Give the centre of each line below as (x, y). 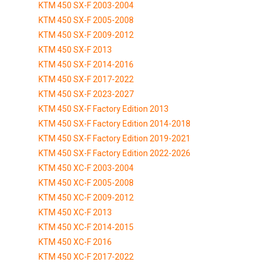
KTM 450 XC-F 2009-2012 (86, 197)
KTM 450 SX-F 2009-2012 (86, 35)
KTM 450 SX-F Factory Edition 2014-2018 (114, 123)
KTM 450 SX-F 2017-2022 (86, 79)
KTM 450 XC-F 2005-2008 (86, 182)
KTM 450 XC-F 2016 (75, 242)
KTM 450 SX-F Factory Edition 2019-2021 (114, 138)
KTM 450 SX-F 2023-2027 (86, 94)
